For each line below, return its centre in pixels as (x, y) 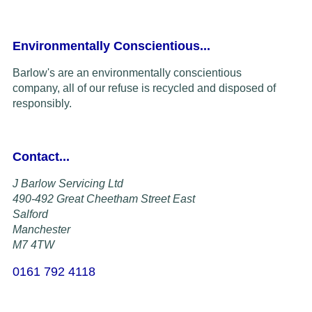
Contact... (41, 157)
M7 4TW (33, 245)
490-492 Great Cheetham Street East (103, 199)
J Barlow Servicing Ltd (68, 184)
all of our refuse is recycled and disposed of (169, 88)
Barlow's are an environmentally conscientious (127, 73)
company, (37, 88)
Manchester (41, 230)
